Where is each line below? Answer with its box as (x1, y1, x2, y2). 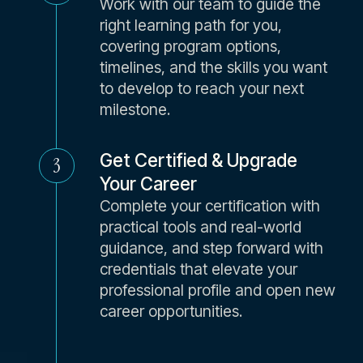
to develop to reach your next (99, 78, 304, 98)
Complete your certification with (99, 196, 320, 216)
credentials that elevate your (99, 259, 297, 280)
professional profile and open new (99, 280, 335, 301)
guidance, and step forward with (99, 238, 323, 258)
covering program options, (99, 36, 281, 56)
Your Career (99, 173, 197, 195)
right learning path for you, (99, 15, 282, 35)
